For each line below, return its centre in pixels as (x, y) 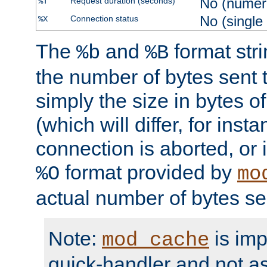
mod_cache (156, 240)
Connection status (104, 19)
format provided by (148, 173)
